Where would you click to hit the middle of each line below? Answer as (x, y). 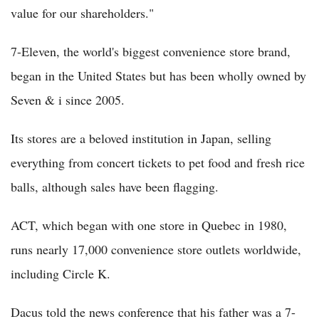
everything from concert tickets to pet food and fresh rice (158, 163)
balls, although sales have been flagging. (115, 187)
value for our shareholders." (82, 13)
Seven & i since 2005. (68, 100)
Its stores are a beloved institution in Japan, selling (141, 138)
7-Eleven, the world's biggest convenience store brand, (151, 52)
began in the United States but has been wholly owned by (158, 76)
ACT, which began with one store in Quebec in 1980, (149, 225)
